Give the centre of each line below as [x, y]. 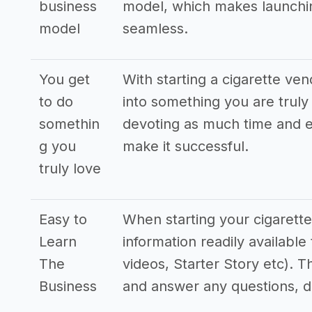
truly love [70, 169]
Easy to [63, 219]
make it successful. [186, 146]
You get [64, 79]
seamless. [155, 29]
